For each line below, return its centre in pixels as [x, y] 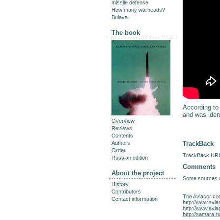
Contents [122, 136]
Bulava [120, 17]
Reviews [122, 128]
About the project [138, 173]
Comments [199, 166]
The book [126, 33]
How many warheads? [138, 10]
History [120, 184]
